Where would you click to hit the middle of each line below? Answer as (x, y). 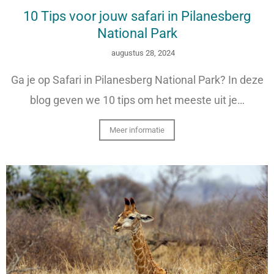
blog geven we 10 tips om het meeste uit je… (137, 100)
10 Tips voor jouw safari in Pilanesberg (137, 16)
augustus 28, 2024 (143, 53)
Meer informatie (137, 130)
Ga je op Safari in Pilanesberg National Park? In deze (137, 80)
